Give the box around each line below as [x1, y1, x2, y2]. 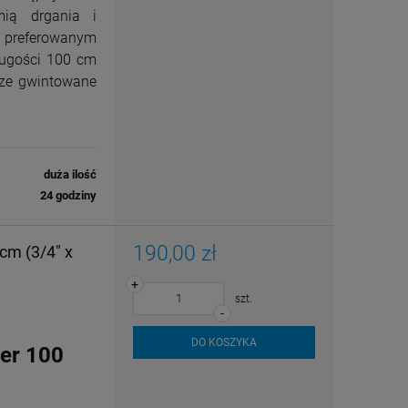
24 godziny [40, 188, 97, 202]
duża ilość [44, 167, 97, 181]
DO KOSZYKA [191, 335, 257, 349]
